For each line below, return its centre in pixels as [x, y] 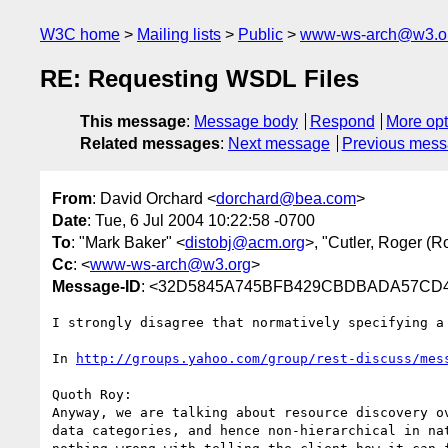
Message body [246, 122]
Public [260, 34]
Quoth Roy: [92, 394]
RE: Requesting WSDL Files [199, 79]
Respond [342, 122]
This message [133, 122]
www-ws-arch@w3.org [170, 264]
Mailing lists [179, 34]
